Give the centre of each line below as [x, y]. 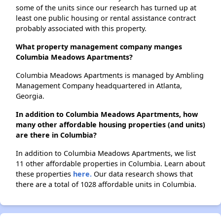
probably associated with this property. [81, 29]
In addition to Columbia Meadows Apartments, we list [106, 153]
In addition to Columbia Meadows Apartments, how [107, 114]
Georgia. [30, 96]
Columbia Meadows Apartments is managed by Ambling [110, 75]
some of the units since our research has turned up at [106, 8]
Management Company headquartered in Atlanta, [99, 86]
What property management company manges [99, 47]
